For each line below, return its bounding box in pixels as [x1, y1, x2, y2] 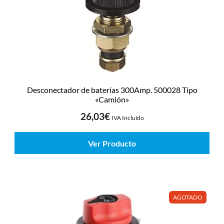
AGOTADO [173, 193, 203, 201]
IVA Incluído [111, 113, 144, 121]
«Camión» [95, 94, 129, 104]
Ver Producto [88, 138, 136, 148]
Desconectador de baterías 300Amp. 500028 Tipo [26, 85, 197, 95]
